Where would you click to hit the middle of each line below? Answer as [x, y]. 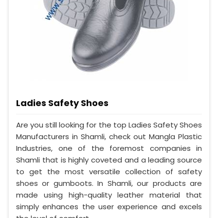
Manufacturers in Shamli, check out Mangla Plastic [109, 136]
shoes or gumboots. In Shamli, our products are [109, 183]
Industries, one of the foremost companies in [109, 148]
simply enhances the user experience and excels [109, 206]
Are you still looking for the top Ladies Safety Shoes [109, 125]
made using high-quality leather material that [109, 195]
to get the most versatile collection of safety [109, 171]
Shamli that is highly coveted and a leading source [109, 160]
